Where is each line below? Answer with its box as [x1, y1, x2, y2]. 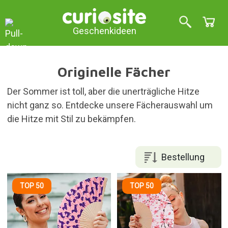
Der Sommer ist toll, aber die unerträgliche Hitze [7, 86, 199, 97]
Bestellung [161, 151, 205, 162]
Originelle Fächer [58, 64, 170, 80]
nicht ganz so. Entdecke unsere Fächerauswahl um [7, 100, 213, 110]
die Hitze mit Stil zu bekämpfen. [7, 113, 136, 124]
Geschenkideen [72, 25, 136, 37]
